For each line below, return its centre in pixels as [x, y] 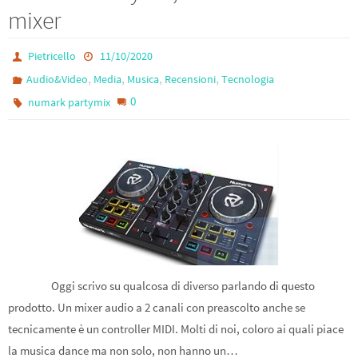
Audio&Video [58, 79]
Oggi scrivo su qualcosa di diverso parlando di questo [161, 286]
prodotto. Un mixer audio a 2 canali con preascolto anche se [157, 307]
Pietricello [52, 56]
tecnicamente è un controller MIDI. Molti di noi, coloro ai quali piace [176, 329]
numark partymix [70, 102]
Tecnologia [248, 79]
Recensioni [191, 79]
